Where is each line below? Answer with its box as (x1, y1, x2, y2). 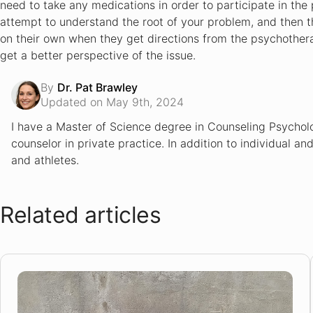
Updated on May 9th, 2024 (41, 95, 184, 109)
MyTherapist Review (145, 24, 238, 36)
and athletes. (11, 153, 79, 167)
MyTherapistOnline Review (145, 39, 266, 51)
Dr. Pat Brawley (57, 80, 138, 94)
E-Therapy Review (145, 8, 228, 20)
